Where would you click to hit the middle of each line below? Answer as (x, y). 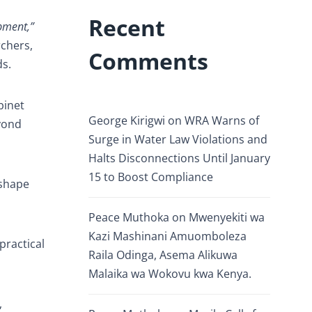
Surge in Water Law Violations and (178, 139)
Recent (127, 28)
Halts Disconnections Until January (179, 158)
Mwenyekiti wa (227, 217)
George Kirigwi (127, 120)
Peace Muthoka (129, 217)
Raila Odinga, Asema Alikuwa (163, 255)
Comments (148, 61)
